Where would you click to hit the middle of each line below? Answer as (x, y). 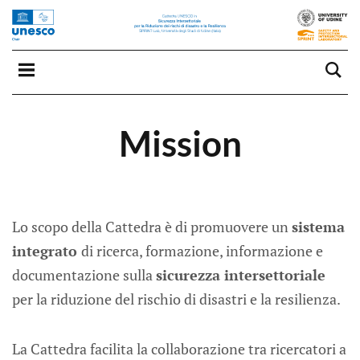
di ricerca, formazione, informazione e (202, 251)
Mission (180, 143)
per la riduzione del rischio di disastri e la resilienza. (176, 299)
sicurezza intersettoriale (241, 275)
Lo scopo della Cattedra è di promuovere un (152, 227)
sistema (318, 227)
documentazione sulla (84, 275)
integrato (47, 251)
